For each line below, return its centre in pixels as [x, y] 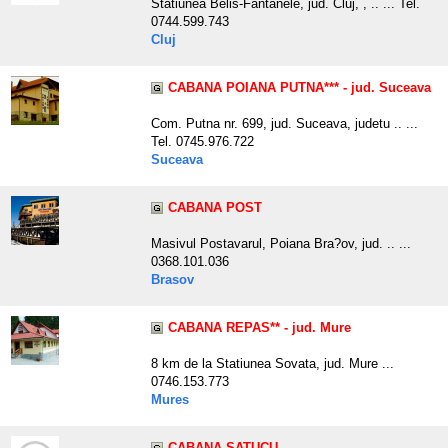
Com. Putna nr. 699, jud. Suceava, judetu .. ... [284, 124]
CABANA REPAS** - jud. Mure [259, 328]
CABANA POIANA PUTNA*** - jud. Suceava [299, 88]
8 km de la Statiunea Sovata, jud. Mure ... [272, 364]
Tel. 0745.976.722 [202, 142]
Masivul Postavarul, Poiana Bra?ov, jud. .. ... [281, 244]
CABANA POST [215, 208]
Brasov [172, 280]
